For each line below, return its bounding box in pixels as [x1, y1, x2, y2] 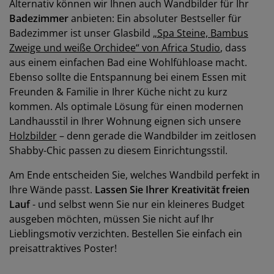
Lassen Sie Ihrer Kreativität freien [95, 183, 250, 196]
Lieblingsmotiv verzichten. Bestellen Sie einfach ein [9, 227, 242, 240]
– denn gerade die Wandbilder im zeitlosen [57, 129, 256, 143]
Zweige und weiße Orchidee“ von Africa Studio [9, 41, 220, 54]
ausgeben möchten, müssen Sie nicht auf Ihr [9, 212, 214, 226]
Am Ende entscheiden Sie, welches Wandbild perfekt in [9, 168, 260, 182]
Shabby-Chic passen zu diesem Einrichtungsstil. [9, 144, 228, 157]
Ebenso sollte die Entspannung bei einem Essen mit [9, 70, 246, 84]
